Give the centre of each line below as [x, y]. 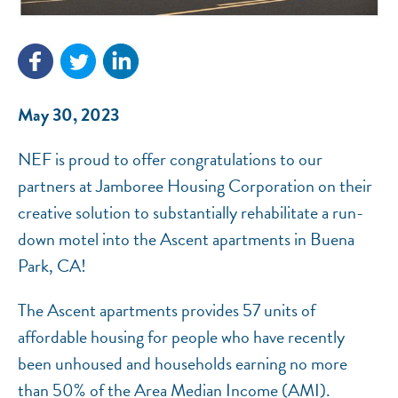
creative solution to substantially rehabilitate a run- [191, 213]
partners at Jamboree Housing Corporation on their [195, 186]
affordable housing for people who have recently [181, 337]
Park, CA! [54, 266]
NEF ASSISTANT [161, 73]
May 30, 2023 [68, 115]
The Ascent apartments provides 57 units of [167, 310]
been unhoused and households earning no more [183, 364]
